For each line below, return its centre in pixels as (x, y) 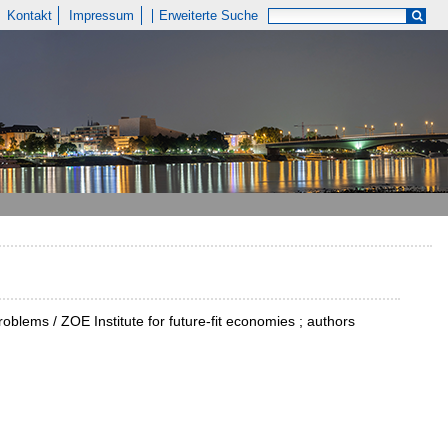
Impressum (102, 15)
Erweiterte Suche (209, 15)
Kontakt (29, 15)
